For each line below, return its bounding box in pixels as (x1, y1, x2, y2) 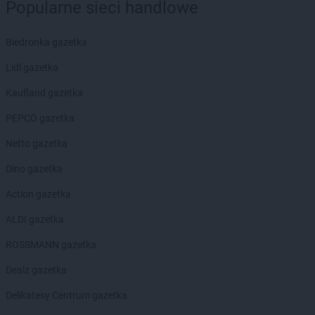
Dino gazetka (6, 163, 63, 174)
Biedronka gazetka (6, 37, 87, 48)
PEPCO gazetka (6, 112, 75, 124)
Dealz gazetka (6, 264, 67, 276)
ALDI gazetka (6, 214, 64, 225)
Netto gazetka (6, 138, 67, 149)
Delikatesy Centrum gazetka (6, 290, 127, 301)
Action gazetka (6, 188, 71, 200)
